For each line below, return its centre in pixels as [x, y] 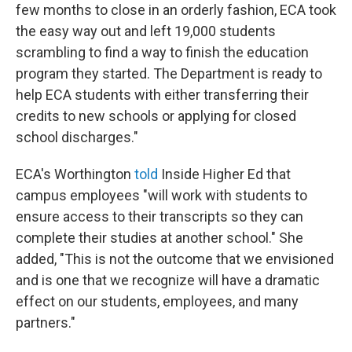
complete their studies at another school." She [159, 238]
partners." [46, 323]
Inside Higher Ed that [226, 174]
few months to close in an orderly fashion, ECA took [176, 10]
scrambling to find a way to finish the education [162, 52]
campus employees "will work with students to [161, 195]
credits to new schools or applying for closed [156, 116]
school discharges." [77, 137]
